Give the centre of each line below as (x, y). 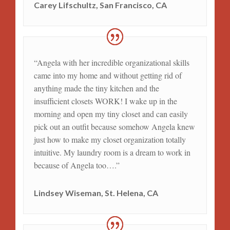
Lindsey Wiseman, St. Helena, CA (96, 193)
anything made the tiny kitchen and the (96, 88)
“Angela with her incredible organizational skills (111, 63)
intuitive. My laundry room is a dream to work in (112, 152)
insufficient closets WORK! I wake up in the (105, 101)
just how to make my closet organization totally (110, 140)
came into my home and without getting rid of (108, 75)
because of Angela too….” (76, 165)
